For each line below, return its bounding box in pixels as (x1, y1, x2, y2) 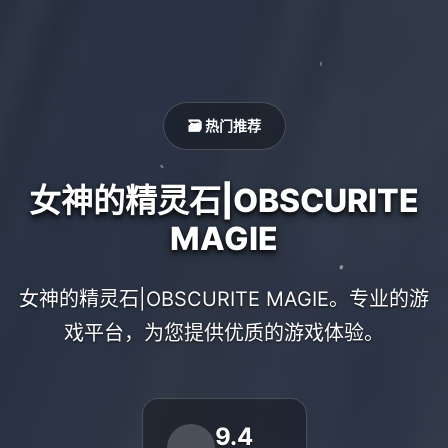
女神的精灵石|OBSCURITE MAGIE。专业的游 (19, 286, 429, 311)
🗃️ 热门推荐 (187, 116, 261, 134)
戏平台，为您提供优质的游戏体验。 (64, 320, 384, 345)
